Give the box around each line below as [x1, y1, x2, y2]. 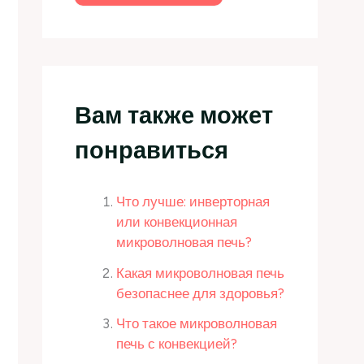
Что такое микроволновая [116, 315, 277, 332]
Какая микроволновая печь [116, 264, 284, 281]
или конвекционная [116, 213, 237, 230]
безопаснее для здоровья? [116, 284, 284, 301]
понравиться [75, 136, 228, 164]
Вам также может [75, 102, 273, 129]
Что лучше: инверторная [116, 193, 270, 210]
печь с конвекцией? [116, 336, 237, 353]
